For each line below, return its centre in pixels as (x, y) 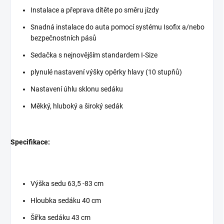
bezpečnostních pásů (63, 38)
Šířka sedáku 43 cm (60, 218)
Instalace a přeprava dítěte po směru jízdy (95, 10)
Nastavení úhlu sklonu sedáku (77, 89)
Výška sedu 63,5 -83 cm (67, 184)
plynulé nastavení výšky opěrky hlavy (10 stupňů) (106, 72)
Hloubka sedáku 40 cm (66, 201)
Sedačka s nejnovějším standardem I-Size (94, 55)
